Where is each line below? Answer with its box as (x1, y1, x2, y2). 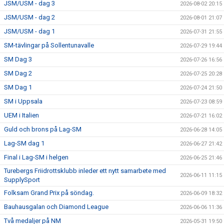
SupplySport (4, 176, 40, 183)
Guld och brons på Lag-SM (4, 125, 81, 133)
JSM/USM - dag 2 (4, 13, 55, 21)
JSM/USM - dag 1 (4, 27, 55, 35)
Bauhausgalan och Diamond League (4, 203, 108, 210)
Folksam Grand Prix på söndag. (4, 189, 94, 196)
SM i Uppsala (4, 97, 42, 105)
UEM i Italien (4, 111, 39, 119)
